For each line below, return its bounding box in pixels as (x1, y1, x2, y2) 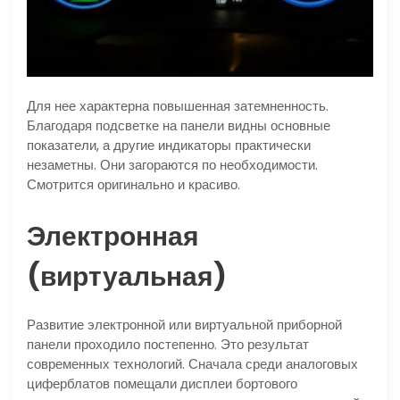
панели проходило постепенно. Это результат (27, 335, 309, 354)
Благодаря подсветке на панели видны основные (27, 116, 330, 136)
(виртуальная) (27, 258, 227, 296)
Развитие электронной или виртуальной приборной (27, 315, 342, 335)
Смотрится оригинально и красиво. (27, 175, 240, 195)
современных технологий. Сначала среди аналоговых (27, 354, 358, 374)
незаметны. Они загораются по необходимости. (27, 155, 318, 175)
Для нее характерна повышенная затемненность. (27, 96, 329, 116)
